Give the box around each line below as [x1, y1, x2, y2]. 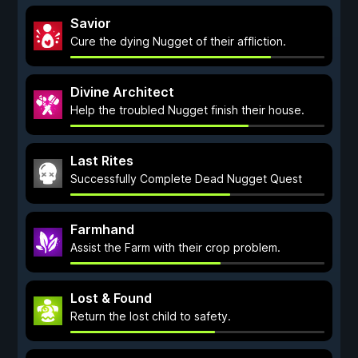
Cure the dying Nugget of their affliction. [70, 34, 286, 48]
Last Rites [70, 153, 133, 169]
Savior [70, 15, 111, 31]
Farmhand [70, 221, 134, 237]
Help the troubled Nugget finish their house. [70, 103, 304, 117]
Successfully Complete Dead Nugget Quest [70, 172, 302, 185]
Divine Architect [70, 84, 174, 100]
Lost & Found [70, 290, 152, 306]
